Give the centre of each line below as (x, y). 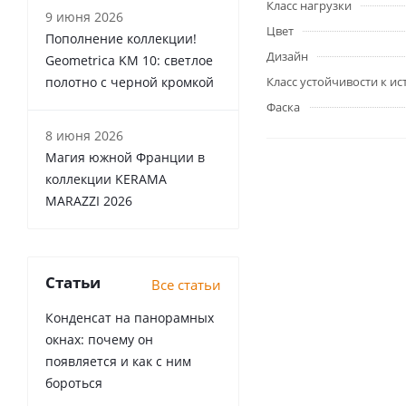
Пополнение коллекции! (121, 39)
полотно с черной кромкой (130, 82)
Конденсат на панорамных (130, 318)
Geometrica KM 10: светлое (129, 60)
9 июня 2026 (84, 17)
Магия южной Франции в (125, 157)
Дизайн (287, 56)
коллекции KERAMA (106, 179)
